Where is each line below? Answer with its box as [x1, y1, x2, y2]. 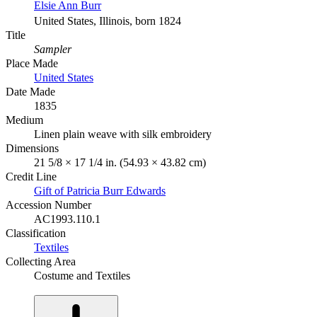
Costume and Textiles [34, 269, 130, 282]
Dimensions [6, 142, 59, 154]
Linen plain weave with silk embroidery [34, 127, 212, 140]
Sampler [34, 42, 71, 55]
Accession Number [6, 198, 91, 211]
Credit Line [6, 170, 57, 183]
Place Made [6, 57, 58, 69]
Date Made [6, 85, 55, 98]
